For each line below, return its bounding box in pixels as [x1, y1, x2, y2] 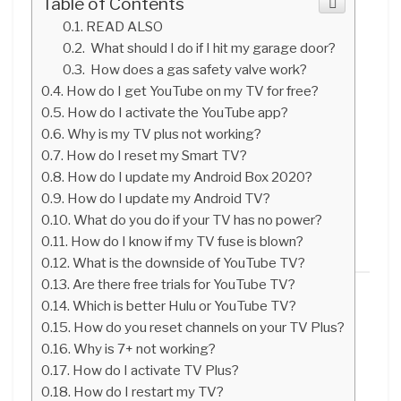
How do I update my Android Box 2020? [67, 167, 313, 185]
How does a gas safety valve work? [88, 60, 308, 78]
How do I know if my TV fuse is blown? [71, 232, 304, 250]
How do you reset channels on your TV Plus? [73, 318, 346, 336]
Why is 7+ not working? [73, 339, 217, 357]
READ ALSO [86, 17, 164, 35]
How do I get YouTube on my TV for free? [66, 81, 320, 99]
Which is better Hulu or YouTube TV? [73, 296, 297, 314]
